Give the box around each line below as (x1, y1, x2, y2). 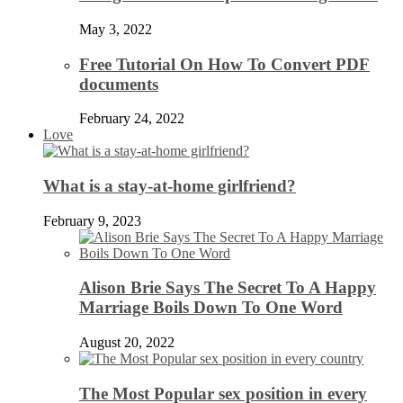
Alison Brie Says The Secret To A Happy (79, 278, 376, 298)
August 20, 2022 (79, 335, 175, 351)
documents (79, 74, 158, 94)
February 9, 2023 (43, 212, 141, 228)
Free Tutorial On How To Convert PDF (79, 54, 370, 74)
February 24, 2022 (79, 111, 184, 127)
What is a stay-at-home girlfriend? (43, 176, 296, 196)
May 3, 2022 (79, 21, 152, 37)
